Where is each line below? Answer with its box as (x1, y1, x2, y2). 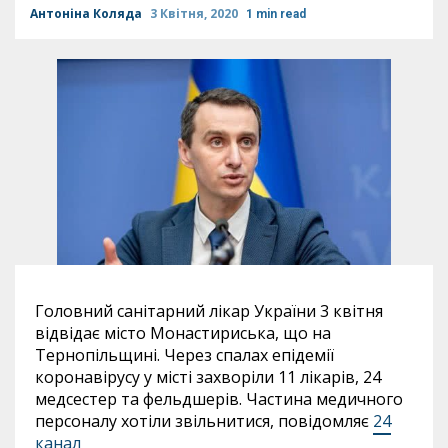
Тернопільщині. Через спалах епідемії (35, 344, 334, 367)
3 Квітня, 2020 (150, 5, 241, 22)
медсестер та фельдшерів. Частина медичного (35, 388, 403, 411)
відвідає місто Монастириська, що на (35, 322, 331, 345)
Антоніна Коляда (30, 5, 145, 22)
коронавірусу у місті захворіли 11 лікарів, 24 (35, 366, 381, 389)
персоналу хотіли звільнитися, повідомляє (35, 410, 373, 433)
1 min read (246, 7, 306, 21)
